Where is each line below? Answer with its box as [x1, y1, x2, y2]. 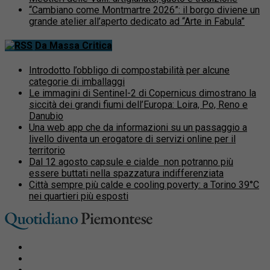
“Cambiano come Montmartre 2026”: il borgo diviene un [29, 4, 260, 16]
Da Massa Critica [35, 40, 112, 52]
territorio [29, 144, 65, 156]
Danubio [29, 110, 63, 122]
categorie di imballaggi [29, 75, 125, 87]
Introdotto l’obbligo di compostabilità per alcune [29, 64, 230, 76]
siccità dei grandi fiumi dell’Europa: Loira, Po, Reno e [29, 98, 248, 110]
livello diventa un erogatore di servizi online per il [29, 133, 236, 145]
